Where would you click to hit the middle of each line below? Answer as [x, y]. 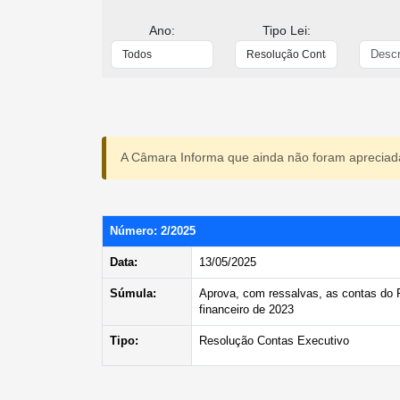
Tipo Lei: [286, 30]
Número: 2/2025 [153, 231]
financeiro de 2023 [246, 309]
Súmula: [133, 293]
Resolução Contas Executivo [274, 341]
